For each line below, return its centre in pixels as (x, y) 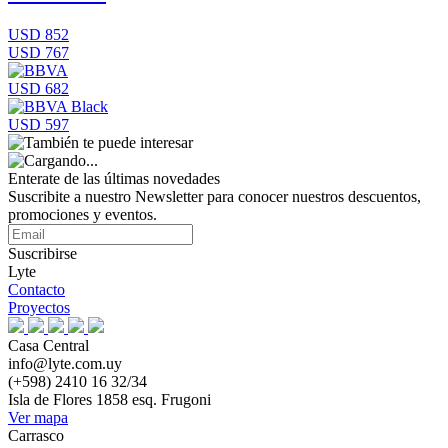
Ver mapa (38, 417)
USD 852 (38, 34)
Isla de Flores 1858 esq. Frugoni (109, 399)
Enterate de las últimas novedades (114, 178)
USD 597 (38, 124)
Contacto (36, 289)
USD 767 (38, 52)
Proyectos (39, 307)
